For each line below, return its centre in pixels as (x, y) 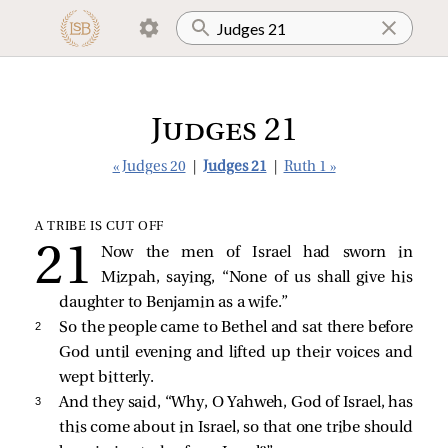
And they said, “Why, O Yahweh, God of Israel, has (236, 402)
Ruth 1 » (309, 167)
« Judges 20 (149, 167)
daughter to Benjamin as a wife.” (174, 302)
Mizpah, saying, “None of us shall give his (256, 277)
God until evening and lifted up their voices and (236, 352)
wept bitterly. (106, 377)
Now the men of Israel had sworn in (256, 252)
